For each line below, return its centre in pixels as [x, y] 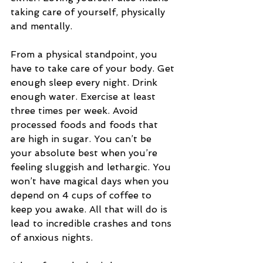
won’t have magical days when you [91, 181]
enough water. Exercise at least [85, 97]
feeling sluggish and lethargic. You [92, 167]
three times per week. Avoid [76, 111]
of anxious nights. [53, 238]
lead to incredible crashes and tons [92, 224]
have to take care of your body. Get [94, 69]
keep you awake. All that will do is [90, 210]
